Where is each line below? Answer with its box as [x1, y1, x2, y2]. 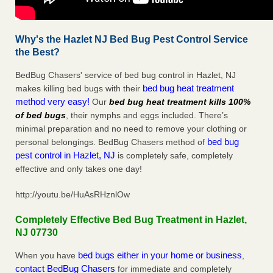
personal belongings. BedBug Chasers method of [15, 137, 207, 147]
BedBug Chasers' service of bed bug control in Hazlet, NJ [15, 70, 236, 80]
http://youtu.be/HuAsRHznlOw [15, 190, 130, 200]
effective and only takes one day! [15, 164, 142, 174]
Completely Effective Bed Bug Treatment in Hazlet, [15, 214, 247, 225]
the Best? [15, 47, 60, 58]
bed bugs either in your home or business [78, 250, 242, 261]
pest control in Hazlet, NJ [15, 150, 115, 161]
